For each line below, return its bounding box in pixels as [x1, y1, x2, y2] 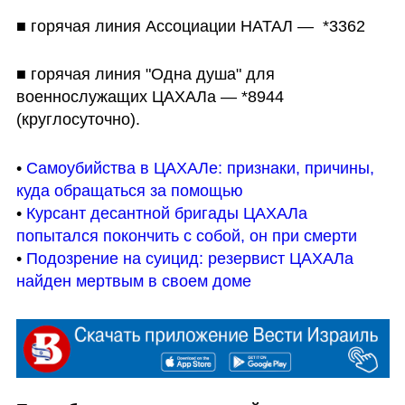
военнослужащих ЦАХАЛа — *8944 [15, 88, 284, 107]
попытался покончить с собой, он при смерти [15, 227, 357, 246]
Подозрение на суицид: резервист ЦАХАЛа [25, 250, 353, 268]
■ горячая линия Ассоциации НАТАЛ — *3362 [15, 16, 365, 35]
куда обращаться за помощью [15, 182, 243, 201]
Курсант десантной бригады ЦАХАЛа [25, 204, 307, 223]
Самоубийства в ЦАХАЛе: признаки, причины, [25, 159, 374, 178]
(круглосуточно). [15, 110, 140, 129]
